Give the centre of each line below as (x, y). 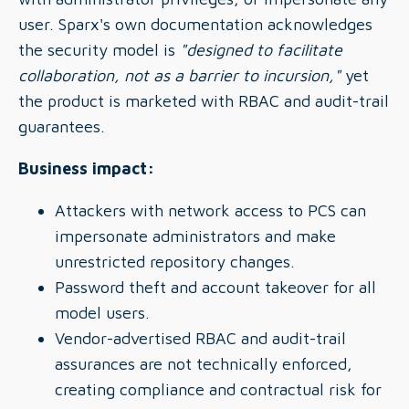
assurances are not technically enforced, (204, 364)
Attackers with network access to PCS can (210, 210)
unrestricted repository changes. (175, 262)
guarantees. (62, 126)
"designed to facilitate (261, 50)
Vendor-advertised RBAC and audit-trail (200, 338)
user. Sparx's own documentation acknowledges (195, 24)
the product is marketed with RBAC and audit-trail (204, 101)
